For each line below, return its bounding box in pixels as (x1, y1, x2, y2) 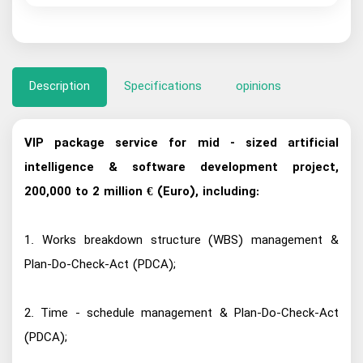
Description (29, 76, 90, 96)
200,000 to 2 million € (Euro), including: (24, 181, 259, 202)
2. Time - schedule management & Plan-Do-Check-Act (24, 303, 339, 323)
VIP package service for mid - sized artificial (24, 133, 339, 153)
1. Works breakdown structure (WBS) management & (24, 230, 339, 250)
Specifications (124, 76, 202, 96)
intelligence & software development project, (24, 157, 339, 177)
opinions (236, 76, 281, 96)
